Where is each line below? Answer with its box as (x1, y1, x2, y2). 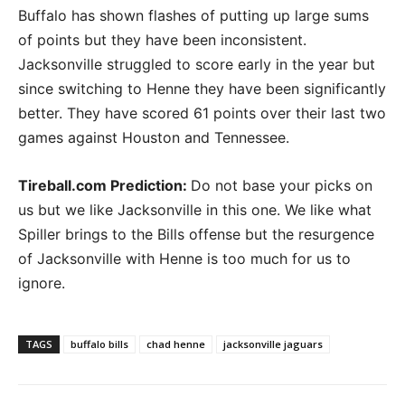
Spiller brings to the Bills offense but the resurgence (18, 225, 374, 244)
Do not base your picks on (191, 176, 372, 195)
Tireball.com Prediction (18, 176, 183, 195)
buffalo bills (71, 337, 128, 352)
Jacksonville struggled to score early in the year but (18, 55, 375, 74)
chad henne (146, 337, 205, 352)
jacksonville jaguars (223, 337, 323, 352)
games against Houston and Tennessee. (18, 128, 289, 147)
